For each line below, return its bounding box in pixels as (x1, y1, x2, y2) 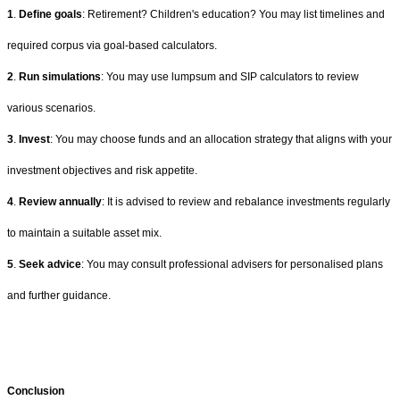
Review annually (19, 195, 102, 208)
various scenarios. (7, 101, 96, 114)
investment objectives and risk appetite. (7, 163, 197, 177)
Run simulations (16, 70, 101, 83)
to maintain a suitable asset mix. (7, 226, 162, 239)
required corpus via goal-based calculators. (7, 38, 217, 52)
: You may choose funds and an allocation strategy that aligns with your (50, 132, 392, 146)
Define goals (16, 7, 82, 21)
